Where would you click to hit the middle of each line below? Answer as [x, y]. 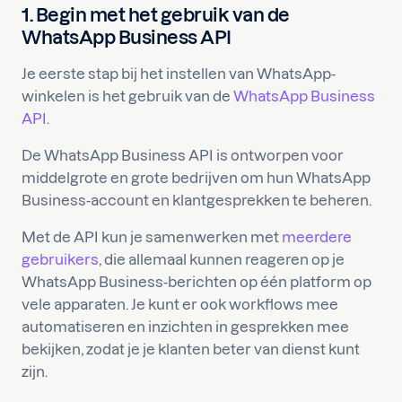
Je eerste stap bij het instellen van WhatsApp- [179, 74]
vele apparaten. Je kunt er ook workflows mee [180, 304]
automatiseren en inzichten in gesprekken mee [185, 327]
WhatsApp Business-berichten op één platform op [197, 282]
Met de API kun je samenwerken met [152, 237]
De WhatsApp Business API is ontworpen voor [183, 155]
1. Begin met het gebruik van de [156, 15]
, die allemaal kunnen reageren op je [222, 259]
